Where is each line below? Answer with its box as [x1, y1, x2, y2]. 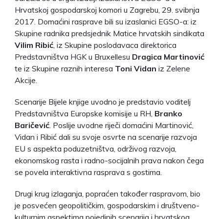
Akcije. [15, 75, 37, 85]
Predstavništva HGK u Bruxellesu [15, 51, 132, 62]
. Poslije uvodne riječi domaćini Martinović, [49, 120, 194, 130]
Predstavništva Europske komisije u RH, [15, 108, 154, 118]
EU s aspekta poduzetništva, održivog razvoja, [15, 143, 176, 153]
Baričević [15, 120, 49, 130]
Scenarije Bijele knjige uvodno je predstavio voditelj [15, 96, 191, 107]
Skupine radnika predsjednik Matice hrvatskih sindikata [15, 28, 204, 38]
